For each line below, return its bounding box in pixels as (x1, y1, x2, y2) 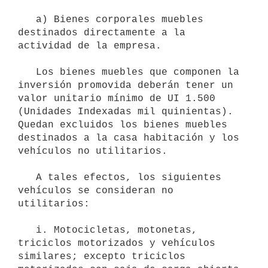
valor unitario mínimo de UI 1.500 (18, 93, 215, 104)
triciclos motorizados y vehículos (18, 237, 215, 249)
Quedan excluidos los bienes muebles (18, 119, 227, 130)
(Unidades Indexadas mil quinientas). (18, 106, 233, 117)
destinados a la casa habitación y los (18, 132, 239, 144)
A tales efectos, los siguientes (18, 172, 36, 183)
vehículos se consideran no (18, 185, 173, 196)
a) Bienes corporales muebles (18, 14, 36, 25)
